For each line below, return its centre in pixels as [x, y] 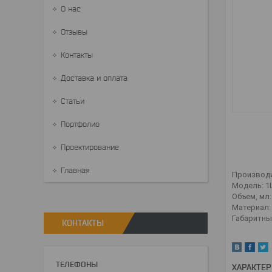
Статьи [73, 101]
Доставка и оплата [94, 78]
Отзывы [74, 32]
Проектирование [90, 147]
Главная [75, 170]
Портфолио [80, 124]
